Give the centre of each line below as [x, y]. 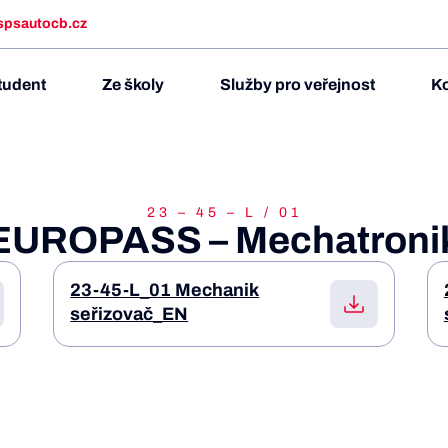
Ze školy [133, 84]
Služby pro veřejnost [297, 84]
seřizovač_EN [129, 314]
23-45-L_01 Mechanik [165, 290]
